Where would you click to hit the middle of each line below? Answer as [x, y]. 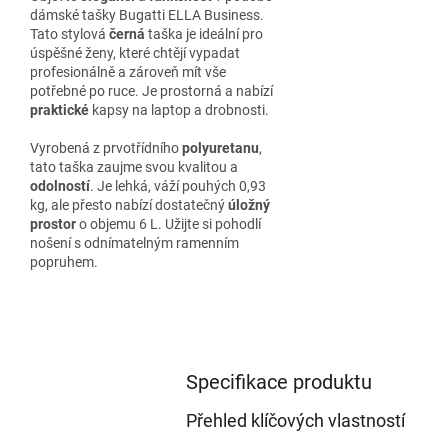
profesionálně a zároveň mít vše [128, 72]
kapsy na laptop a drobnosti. [179, 110]
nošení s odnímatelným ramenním [134, 243]
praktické [59, 110]
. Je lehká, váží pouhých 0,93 [178, 186]
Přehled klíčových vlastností [295, 420]
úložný [249, 205]
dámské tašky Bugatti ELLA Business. [147, 15]
